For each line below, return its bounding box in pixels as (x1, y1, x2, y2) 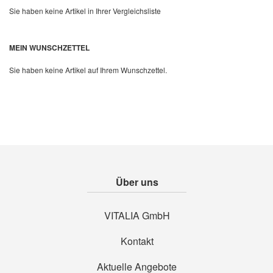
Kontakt (120, 234, 154, 249)
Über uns (115, 175, 158, 190)
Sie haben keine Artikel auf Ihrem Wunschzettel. (9, 65, 167, 76)
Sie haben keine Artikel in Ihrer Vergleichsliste (9, 5, 161, 16)
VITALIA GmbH (104, 208, 170, 223)
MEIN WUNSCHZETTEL (9, 41, 90, 53)
